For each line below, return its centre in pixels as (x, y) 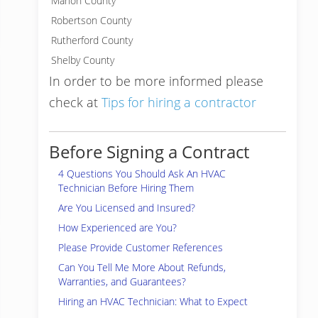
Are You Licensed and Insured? (127, 208)
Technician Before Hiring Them (126, 188)
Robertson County (91, 20)
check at (75, 102)
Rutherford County (92, 40)
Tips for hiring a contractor (179, 102)
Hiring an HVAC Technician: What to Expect (153, 301)
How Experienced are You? (117, 227)
